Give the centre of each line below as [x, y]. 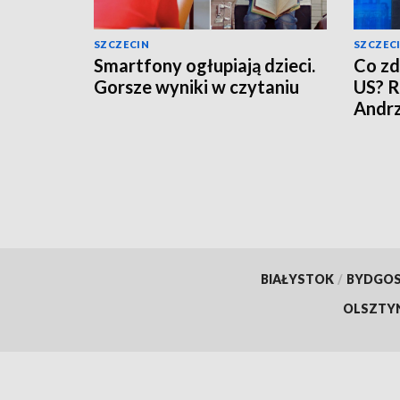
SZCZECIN [122, 44]
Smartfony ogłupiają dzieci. [204, 65]
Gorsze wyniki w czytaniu [196, 86]
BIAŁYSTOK [297, 279]
